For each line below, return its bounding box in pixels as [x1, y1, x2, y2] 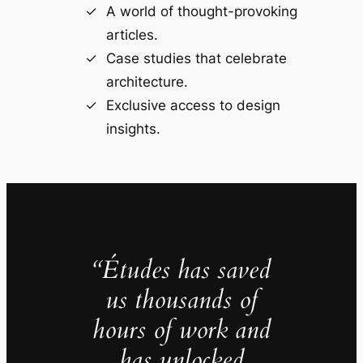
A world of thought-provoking [105, 2, 297, 19]
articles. [105, 26, 158, 43]
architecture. [105, 73, 188, 90]
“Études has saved [92, 253, 271, 288]
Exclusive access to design [105, 96, 280, 113]
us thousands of [105, 283, 258, 318]
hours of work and [92, 313, 271, 348]
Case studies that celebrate [105, 49, 287, 66]
